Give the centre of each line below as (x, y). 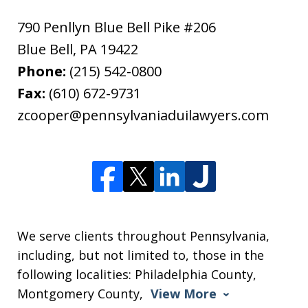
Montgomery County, (82, 293)
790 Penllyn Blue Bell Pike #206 (117, 27)
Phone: (43, 71)
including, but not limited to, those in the (141, 255)
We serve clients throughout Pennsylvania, (143, 235)
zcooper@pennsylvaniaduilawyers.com (143, 115)
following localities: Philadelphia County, (137, 274)
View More (184, 293)
